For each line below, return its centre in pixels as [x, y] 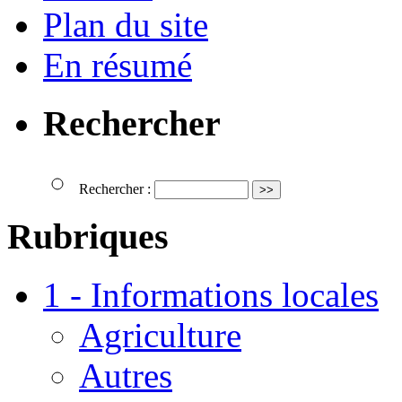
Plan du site [126, 25]
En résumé [118, 66]
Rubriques [88, 237]
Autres [126, 376]
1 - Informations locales [211, 295]
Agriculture [160, 336]
